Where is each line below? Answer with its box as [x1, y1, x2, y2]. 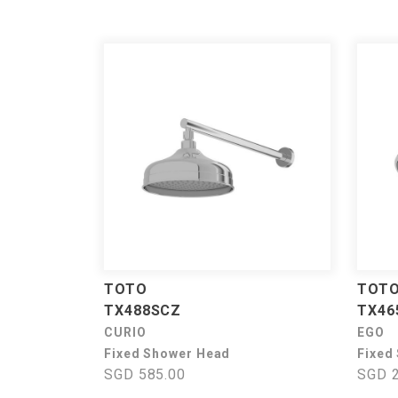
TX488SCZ [104, 302, 182, 319]
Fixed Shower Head [104, 346, 231, 361]
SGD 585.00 [104, 366, 186, 383]
